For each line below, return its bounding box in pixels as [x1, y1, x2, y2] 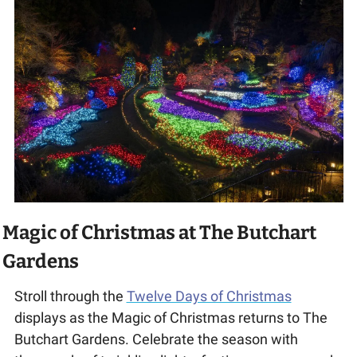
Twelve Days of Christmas [126, 288, 292, 305]
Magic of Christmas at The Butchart [2, 222, 316, 245]
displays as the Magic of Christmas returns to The [14, 309, 328, 327]
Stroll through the [14, 288, 127, 305]
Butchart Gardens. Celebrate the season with [14, 331, 298, 348]
